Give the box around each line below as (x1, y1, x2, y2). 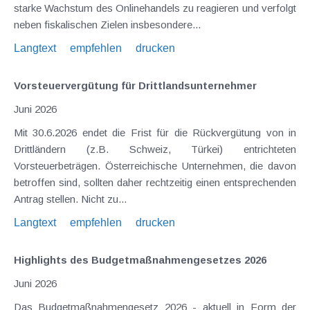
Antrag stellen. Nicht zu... (14, 192, 127, 205)
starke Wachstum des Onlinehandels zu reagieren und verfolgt (14, 1, 296, 14)
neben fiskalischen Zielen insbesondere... (14, 18, 201, 30)
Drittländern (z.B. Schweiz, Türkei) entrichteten (14, 143, 296, 155)
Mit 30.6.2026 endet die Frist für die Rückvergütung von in (14, 126, 296, 138)
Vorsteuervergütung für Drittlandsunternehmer (14, 79, 257, 91)
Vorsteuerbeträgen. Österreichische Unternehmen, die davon (14, 159, 296, 172)
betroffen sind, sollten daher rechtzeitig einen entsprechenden (14, 176, 296, 188)
